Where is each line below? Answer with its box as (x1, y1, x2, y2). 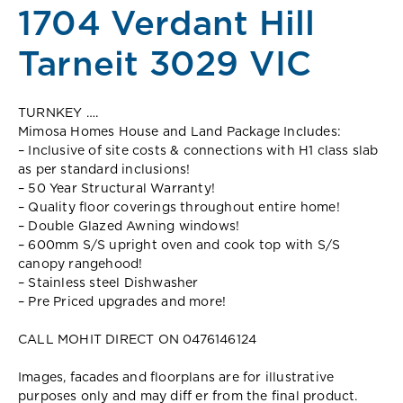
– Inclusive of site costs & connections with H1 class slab (18, 144, 379, 157)
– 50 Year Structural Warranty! (18, 182, 215, 195)
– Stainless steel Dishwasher (18, 276, 199, 290)
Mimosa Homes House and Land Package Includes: (18, 125, 341, 139)
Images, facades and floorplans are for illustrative (18, 371, 335, 384)
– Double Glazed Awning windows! (18, 219, 240, 233)
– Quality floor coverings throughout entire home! (18, 201, 340, 214)
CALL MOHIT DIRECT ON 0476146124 (18, 333, 257, 346)
